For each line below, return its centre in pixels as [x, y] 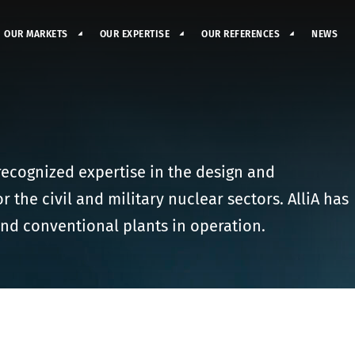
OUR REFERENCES [241, 34]
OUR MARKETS [36, 34]
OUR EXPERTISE [135, 34]
